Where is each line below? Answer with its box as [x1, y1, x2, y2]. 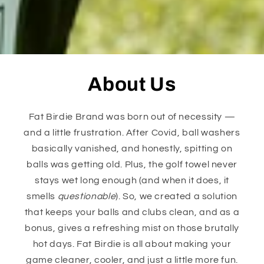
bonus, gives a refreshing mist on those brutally [24, 223, 240, 233]
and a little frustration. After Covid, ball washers [24, 128, 240, 138]
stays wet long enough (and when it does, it [34, 176, 230, 186]
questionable [57, 192, 116, 202]
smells [27, 192, 58, 202]
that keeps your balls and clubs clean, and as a [24, 207, 240, 217]
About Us [88, 74, 176, 95]
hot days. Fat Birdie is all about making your [32, 239, 232, 249]
